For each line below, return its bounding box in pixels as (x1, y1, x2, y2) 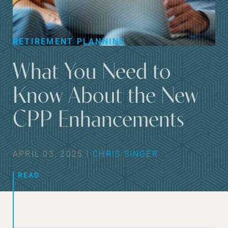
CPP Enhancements (13, 108, 184, 133)
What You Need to (13, 61, 171, 85)
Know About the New (13, 84, 198, 109)
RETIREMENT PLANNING (13, 35, 126, 46)
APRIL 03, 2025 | (13, 148, 93, 159)
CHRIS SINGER (93, 148, 158, 159)
